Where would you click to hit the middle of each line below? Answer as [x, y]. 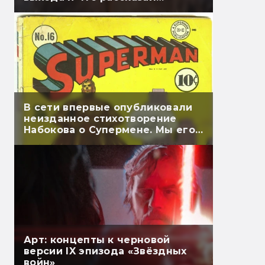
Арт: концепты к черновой [97, 240]
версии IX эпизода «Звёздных [105, 251]
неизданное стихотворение [100, 119]
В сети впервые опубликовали [108, 108]
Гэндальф [51, 9]
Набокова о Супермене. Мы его [109, 130]
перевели [51, 141]
